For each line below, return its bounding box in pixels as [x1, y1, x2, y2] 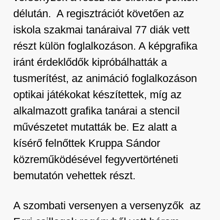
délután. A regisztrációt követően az [13, 7, 184, 20]
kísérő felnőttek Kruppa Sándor [13, 137, 160, 149]
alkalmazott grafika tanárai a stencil [13, 105, 180, 117]
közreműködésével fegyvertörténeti [13, 153, 178, 165]
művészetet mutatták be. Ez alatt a [13, 121, 177, 133]
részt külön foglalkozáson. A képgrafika [13, 40, 197, 52]
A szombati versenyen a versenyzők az [13, 199, 201, 212]
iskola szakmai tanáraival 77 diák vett [13, 24, 190, 36]
